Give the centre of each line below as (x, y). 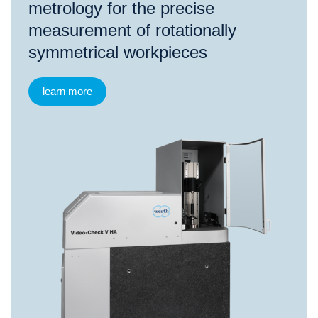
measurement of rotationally (132, 30)
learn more (67, 91)
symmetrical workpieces (118, 52)
